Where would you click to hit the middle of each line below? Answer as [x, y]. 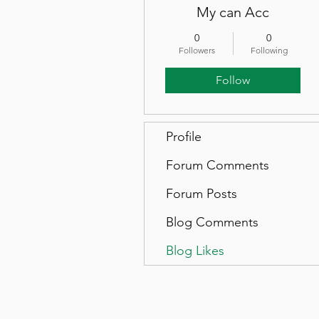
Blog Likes [195, 251]
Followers [197, 50]
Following [269, 50]
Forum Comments [218, 165]
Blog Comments [212, 222]
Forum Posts [202, 194]
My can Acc [233, 12]
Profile [184, 137]
